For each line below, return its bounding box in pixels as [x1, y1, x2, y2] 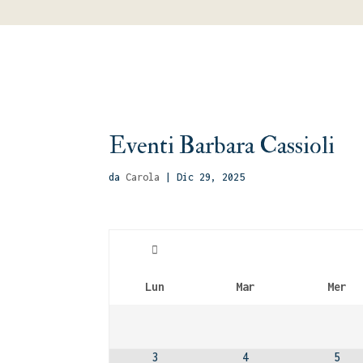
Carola [126, 170, 160, 183]
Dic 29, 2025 [177, 170, 246, 183]
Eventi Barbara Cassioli [109, 130, 335, 160]
